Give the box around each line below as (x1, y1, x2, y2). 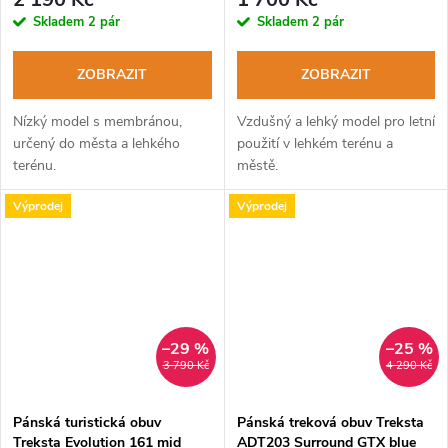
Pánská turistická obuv (13, 413, 161, 433)
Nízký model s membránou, (13, 112, 182, 132)
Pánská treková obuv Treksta (236, 413, 424, 433)
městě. (236, 156, 278, 176)
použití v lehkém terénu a (236, 134, 393, 154)
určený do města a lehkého (13, 134, 180, 154)
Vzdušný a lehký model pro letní (236, 112, 435, 132)
